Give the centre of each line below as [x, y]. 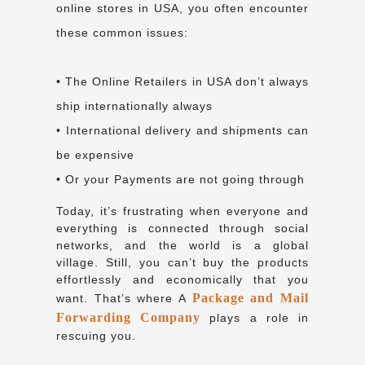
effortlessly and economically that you [182, 279]
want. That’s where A [124, 298]
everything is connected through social [182, 228]
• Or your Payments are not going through [180, 179]
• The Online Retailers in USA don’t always [182, 81]
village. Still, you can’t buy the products [182, 262]
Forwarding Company [129, 317]
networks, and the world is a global [182, 245]
